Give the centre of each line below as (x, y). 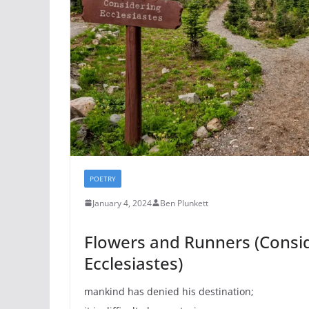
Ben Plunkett (184, 203)
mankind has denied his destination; (169, 291)
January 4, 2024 (122, 203)
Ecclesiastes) (133, 263)
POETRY (103, 178)
